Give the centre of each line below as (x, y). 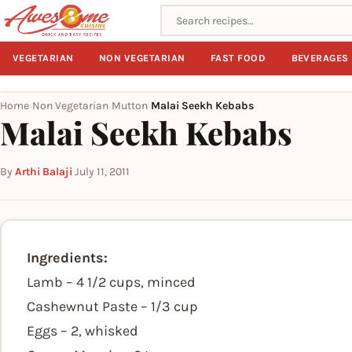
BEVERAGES (320, 58)
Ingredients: (67, 258)
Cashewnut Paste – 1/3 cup (112, 306)
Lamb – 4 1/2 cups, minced (111, 282)
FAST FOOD (238, 58)
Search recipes (202, 14)
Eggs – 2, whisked (82, 331)
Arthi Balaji (44, 172)
